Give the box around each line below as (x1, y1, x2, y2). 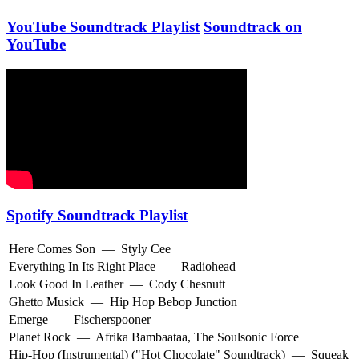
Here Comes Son (9, 242, 95, 256)
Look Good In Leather (9, 277, 123, 292)
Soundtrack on (204, 18, 302, 35)
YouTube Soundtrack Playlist (6, 18, 200, 35)
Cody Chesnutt (149, 277, 225, 292)
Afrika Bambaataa (95, 330, 188, 345)
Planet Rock (9, 330, 71, 345)
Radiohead (181, 260, 236, 274)
